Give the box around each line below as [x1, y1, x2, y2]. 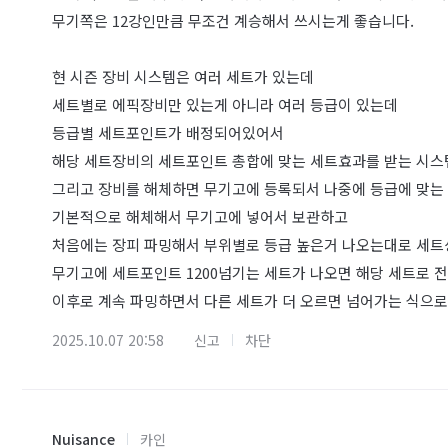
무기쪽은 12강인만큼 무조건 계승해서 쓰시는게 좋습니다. [52, 10, 414, 32]
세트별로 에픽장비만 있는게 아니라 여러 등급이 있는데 [52, 94, 398, 116]
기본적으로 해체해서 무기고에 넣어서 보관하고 [52, 206, 348, 228]
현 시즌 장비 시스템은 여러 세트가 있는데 [52, 66, 318, 88]
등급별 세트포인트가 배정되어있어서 [52, 122, 284, 144]
